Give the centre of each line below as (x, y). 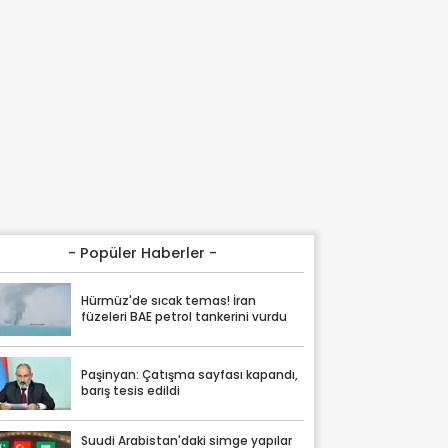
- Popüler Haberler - (143, 253)
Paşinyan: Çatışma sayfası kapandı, (190, 375)
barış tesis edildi (131, 391)
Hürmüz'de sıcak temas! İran (169, 301)
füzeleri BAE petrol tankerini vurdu (184, 317)
